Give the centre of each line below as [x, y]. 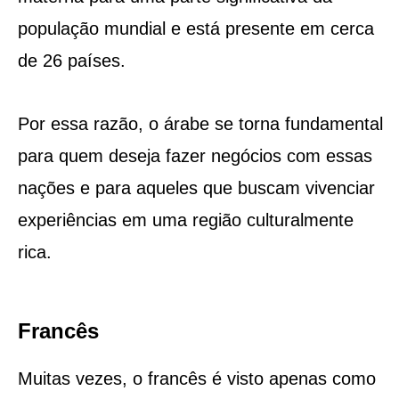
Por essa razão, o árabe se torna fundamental [200, 123]
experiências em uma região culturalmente [185, 220]
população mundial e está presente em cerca [195, 28]
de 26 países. [71, 60]
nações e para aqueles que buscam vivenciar [196, 187]
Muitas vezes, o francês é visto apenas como [196, 378]
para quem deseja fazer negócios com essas [195, 155]
